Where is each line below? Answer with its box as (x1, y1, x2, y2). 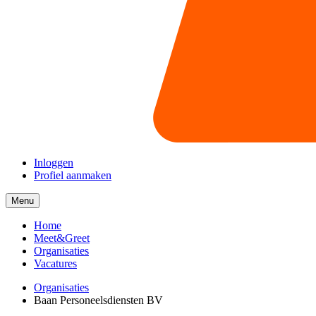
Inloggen (34, 157, 73, 169)
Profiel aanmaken (34, 169, 111, 181)
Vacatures (34, 257, 77, 269)
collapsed (33, 205, 72, 216)
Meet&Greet (34, 232, 90, 244)
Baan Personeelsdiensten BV (34, 294, 163, 306)
